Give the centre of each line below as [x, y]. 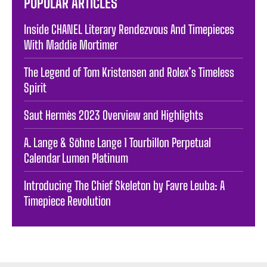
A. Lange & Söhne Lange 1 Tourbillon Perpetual [117, 142]
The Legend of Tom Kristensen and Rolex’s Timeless [129, 72]
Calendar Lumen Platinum [76, 158]
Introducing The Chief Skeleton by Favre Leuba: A [124, 185]
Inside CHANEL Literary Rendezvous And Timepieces [129, 29]
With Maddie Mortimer [71, 44]
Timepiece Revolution [67, 201]
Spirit [35, 87]
